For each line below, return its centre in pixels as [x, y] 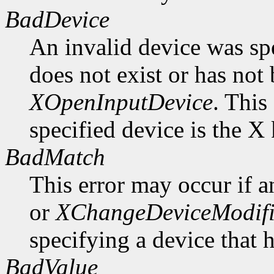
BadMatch [55, 157]
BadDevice [57, 19]
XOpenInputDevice [121, 102]
